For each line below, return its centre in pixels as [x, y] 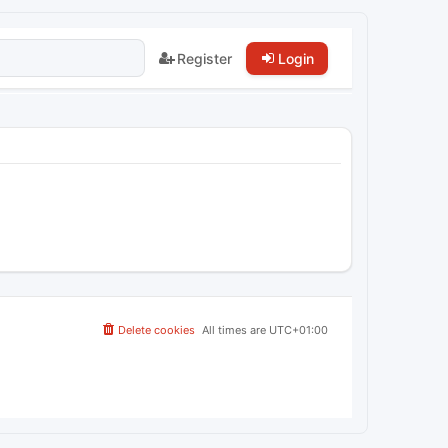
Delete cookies [156, 330]
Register [204, 58]
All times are [235, 330]
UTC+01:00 [298, 330]
